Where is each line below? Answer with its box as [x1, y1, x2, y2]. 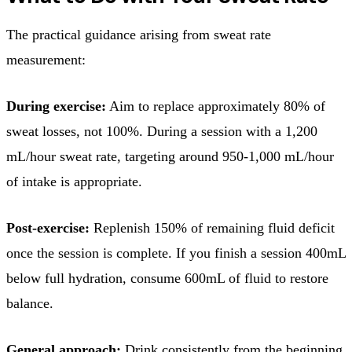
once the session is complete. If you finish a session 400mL [6, 244, 346, 261]
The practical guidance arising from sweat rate [6, 26, 271, 42]
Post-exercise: [6, 219, 90, 236]
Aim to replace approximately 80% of [106, 97, 325, 114]
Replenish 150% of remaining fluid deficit [90, 219, 335, 236]
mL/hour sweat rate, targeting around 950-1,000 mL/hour [6, 148, 334, 164]
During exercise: [6, 97, 106, 114]
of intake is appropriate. [6, 173, 142, 189]
